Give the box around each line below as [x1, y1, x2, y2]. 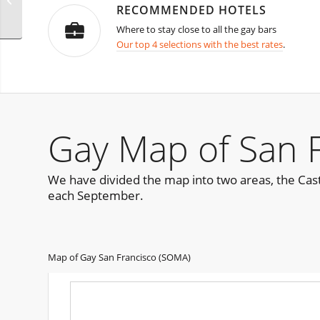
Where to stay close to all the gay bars [116, 23, 279, 36]
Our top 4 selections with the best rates [116, 38, 283, 51]
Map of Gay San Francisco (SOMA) [48, 251, 191, 264]
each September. [48, 187, 144, 204]
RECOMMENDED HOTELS [116, 2, 266, 19]
